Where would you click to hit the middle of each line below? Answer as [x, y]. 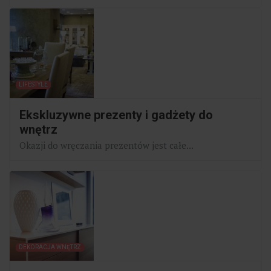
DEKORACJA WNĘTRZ [50, 247]
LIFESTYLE [33, 84]
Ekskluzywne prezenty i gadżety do [116, 115]
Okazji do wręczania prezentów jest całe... [106, 145]
